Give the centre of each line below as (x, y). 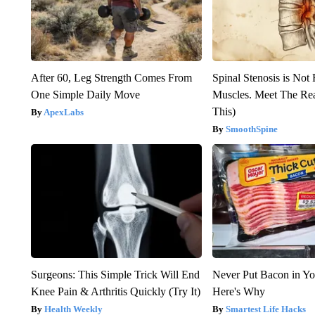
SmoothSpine (252, 129)
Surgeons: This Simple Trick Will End (115, 275)
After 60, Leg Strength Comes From (111, 78)
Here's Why (239, 292)
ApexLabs (63, 112)
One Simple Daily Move (85, 95)
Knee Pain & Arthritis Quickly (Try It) (115, 292)
